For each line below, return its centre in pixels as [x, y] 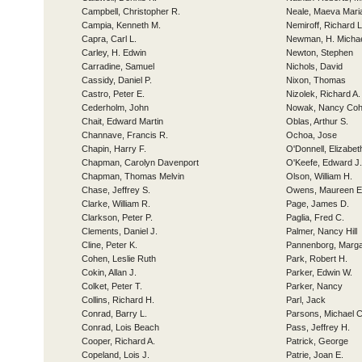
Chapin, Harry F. [114, 149]
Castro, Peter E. [113, 94]
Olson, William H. [319, 176]
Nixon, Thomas [316, 80]
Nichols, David [314, 66]
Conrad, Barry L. [114, 314]
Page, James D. [318, 204]
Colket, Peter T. [112, 286]
